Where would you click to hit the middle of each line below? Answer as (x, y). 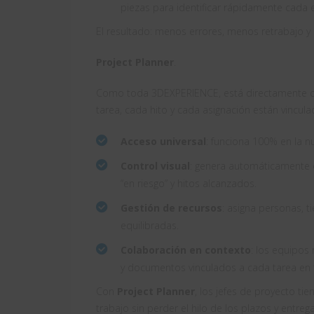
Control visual (155, 166)
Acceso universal (163, 142)
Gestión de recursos (171, 208)
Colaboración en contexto (186, 250)
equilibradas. (150, 226)
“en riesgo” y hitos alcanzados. (189, 184)
